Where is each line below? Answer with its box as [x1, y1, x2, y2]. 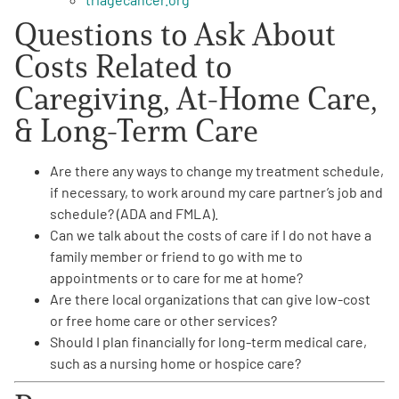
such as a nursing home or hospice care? [50, 354, 301, 371]
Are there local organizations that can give [50, 289, 315, 307]
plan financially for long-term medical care [102, 332, 363, 350]
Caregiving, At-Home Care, [14, 77, 378, 118]
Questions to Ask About [14, 13, 336, 53]
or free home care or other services [50, 311, 271, 329]
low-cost [315, 289, 370, 307]
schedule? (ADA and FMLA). [50, 204, 218, 222]
